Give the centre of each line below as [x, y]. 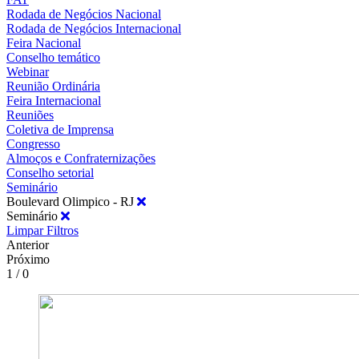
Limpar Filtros [42, 230]
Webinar [28, 71]
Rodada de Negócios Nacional [84, 14]
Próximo [28, 259]
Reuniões [30, 115]
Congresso [33, 143]
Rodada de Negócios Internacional [94, 28]
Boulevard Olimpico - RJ [72, 201]
